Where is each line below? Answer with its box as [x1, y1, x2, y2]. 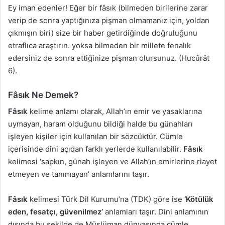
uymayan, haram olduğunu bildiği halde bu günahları [8, 119, 193, 129]
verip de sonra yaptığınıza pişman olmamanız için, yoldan [8, 15, 209, 25]
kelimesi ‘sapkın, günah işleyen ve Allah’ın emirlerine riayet [8, 157, 217, 167]
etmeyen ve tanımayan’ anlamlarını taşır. [8, 169, 149, 179]
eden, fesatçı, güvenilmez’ [8, 207, 103, 217]
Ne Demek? [30, 89, 78, 100]
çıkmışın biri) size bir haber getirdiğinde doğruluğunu [8, 28, 197, 38]
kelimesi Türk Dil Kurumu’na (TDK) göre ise [28, 194, 182, 204]
